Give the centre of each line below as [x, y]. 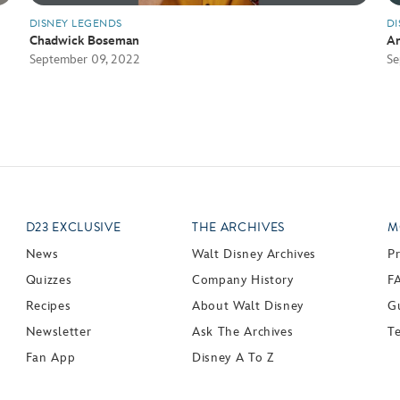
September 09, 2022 [85, 59]
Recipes [48, 305]
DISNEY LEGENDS [76, 23]
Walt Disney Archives [254, 254]
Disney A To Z [233, 357]
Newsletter [58, 331]
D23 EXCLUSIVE [73, 227]
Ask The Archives [243, 331]
